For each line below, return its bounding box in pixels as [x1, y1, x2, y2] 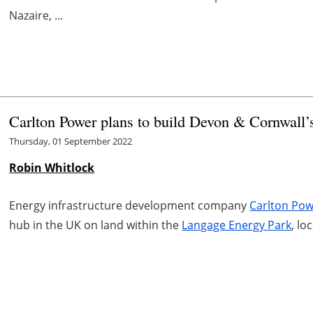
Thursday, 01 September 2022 [9, 135, 133, 148]
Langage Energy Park [182, 217, 292, 233]
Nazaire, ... [9, 8, 64, 24]
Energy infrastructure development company [9, 198, 250, 214]
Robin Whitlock [9, 160, 95, 176]
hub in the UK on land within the [9, 217, 182, 233]
